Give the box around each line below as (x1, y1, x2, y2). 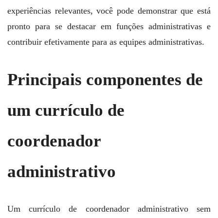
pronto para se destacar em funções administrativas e (7, 21, 211, 32)
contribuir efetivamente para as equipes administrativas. (7, 37, 204, 47)
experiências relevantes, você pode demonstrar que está (7, 6, 211, 16)
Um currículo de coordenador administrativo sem (7, 203, 211, 214)
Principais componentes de (7, 70, 203, 89)
